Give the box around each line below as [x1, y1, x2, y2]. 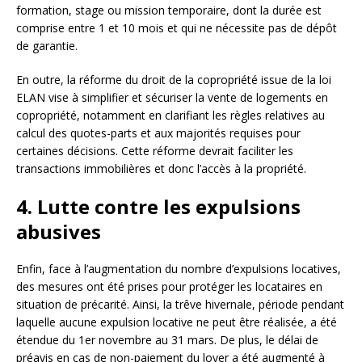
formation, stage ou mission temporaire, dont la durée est [16, 2, 322, 19]
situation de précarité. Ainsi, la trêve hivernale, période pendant [16, 297, 344, 313]
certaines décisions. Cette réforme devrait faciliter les [16, 143, 293, 159]
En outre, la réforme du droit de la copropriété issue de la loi [16, 72, 331, 88]
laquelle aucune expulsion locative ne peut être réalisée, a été [16, 314, 337, 330]
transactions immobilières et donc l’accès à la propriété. [16, 161, 306, 177]
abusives [16, 218, 101, 246]
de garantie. [16, 38, 78, 54]
